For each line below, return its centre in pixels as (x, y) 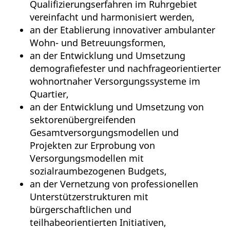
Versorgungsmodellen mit (87, 158)
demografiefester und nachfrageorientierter (125, 69)
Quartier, (49, 94)
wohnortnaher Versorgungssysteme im (115, 81)
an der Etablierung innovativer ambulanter (122, 30)
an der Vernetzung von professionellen (114, 184)
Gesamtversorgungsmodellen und (104, 133)
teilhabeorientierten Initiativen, (98, 223)
